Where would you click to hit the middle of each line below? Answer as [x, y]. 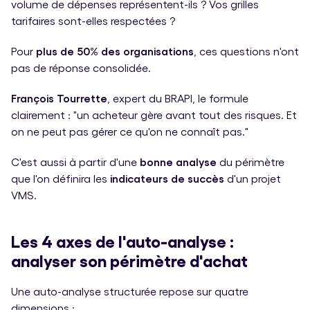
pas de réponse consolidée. [81, 67]
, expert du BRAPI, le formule [178, 98]
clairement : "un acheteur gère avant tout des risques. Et [154, 114]
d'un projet [253, 178]
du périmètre [250, 161]
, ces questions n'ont [246, 51]
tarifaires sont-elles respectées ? [93, 21]
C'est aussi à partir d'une [74, 161]
